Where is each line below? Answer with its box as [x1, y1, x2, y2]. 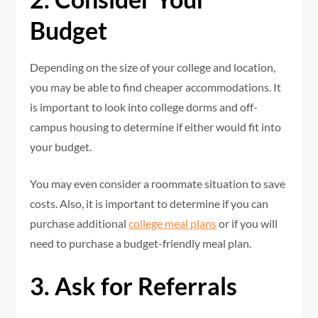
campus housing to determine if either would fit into [30, 119, 282, 133]
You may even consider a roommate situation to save [30, 176, 286, 190]
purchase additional [30, 216, 129, 230]
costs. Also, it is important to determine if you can [30, 196, 269, 210]
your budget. [30, 139, 92, 153]
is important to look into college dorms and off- [30, 99, 258, 114]
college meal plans [128, 216, 217, 230]
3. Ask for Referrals [30, 270, 238, 300]
